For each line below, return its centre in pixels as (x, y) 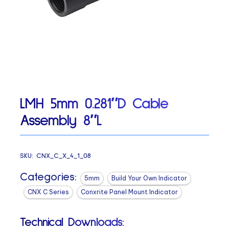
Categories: (49, 177)
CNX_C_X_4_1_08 (64, 156)
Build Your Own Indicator (150, 178)
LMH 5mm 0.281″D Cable (94, 104)
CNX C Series (49, 192)
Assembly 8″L (61, 121)
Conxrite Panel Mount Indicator (130, 192)
